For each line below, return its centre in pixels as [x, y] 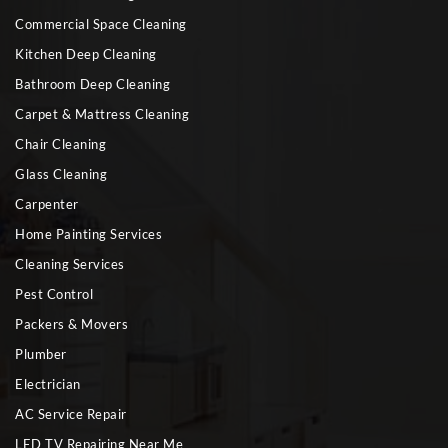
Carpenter [47, 204]
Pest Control [54, 294]
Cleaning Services [70, 264]
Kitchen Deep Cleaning [86, 54]
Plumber [41, 354]
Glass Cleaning [61, 174]
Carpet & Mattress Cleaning [102, 114]
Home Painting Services [88, 234]
